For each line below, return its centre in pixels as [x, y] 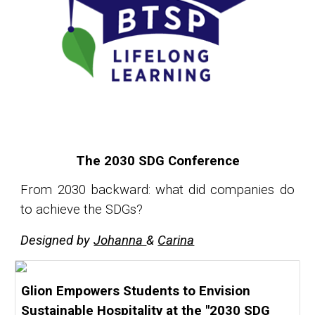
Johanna [120, 240]
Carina [176, 240]
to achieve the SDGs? [82, 210]
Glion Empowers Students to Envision [136, 291]
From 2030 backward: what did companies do [157, 190]
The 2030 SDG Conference [157, 161]
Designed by [57, 240]
